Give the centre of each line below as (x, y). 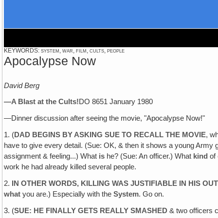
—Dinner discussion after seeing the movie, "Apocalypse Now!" (105, 118)
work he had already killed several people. (70, 167)
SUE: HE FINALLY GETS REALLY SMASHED (91, 210)
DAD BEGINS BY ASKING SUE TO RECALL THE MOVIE (110, 135)
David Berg (22, 85)
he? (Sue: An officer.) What (149, 156)
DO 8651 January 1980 (116, 102)
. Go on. (152, 194)
